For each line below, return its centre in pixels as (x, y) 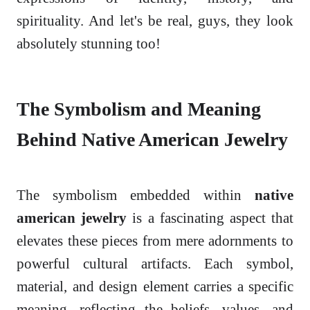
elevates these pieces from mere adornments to (155, 241)
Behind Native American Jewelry (152, 140)
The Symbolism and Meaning (139, 109)
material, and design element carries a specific (155, 286)
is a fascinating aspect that (210, 218)
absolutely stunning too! (89, 44)
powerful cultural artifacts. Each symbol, (155, 264)
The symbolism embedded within (136, 195)
